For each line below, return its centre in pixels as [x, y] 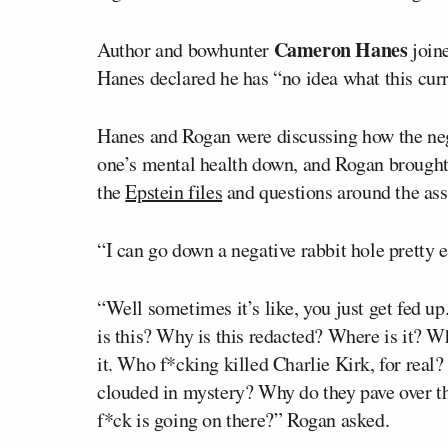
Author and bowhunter [185, 49]
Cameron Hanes [340, 49]
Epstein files [174, 191]
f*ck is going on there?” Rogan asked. [243, 419]
